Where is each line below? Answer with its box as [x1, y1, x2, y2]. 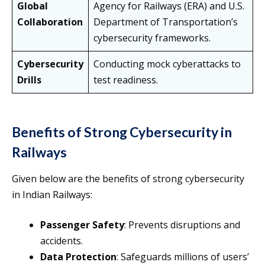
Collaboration [17, 15, 83, 29]
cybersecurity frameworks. [93, 31, 211, 45]
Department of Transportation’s [93, 15, 238, 29]
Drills [17, 73, 41, 87]
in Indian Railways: [12, 188, 92, 202]
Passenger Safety [40, 218, 124, 232]
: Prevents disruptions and [124, 218, 240, 232]
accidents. [40, 234, 83, 248]
